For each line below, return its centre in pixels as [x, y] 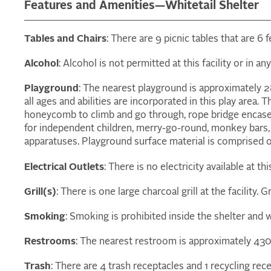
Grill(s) [40, 192]
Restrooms [50, 242]
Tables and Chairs [65, 40]
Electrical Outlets [64, 167]
